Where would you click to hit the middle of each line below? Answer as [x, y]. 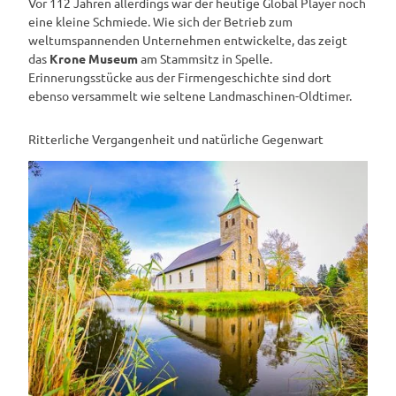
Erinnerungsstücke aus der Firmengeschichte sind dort [180, 76]
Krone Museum [94, 58]
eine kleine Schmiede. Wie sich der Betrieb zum [160, 21]
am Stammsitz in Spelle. [205, 58]
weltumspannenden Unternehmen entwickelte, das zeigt [188, 39]
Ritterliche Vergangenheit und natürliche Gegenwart [176, 138]
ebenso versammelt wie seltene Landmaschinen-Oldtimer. [190, 95]
